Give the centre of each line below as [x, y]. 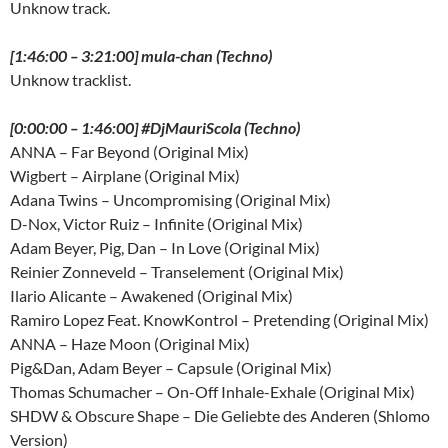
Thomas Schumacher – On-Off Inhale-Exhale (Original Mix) [212, 392]
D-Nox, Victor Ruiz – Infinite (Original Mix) [156, 224]
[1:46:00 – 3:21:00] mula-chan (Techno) [141, 56]
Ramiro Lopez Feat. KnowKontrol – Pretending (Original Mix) [219, 320]
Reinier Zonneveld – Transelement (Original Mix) [177, 272]
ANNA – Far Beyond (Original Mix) [129, 152]
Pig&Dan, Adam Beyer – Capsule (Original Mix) [171, 368]
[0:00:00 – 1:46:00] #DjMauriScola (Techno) [155, 128]
